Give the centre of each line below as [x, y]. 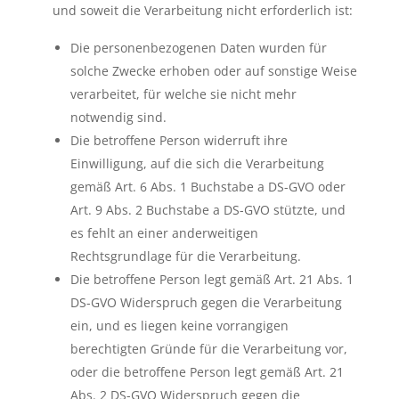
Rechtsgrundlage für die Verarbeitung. [185, 256]
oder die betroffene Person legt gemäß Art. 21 [207, 372]
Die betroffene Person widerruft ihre [179, 140]
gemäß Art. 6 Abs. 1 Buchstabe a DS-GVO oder [208, 187]
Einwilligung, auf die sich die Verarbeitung [197, 163]
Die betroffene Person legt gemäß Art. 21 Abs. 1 [212, 279]
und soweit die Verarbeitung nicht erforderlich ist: [202, 10]
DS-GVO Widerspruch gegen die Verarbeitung [206, 302]
